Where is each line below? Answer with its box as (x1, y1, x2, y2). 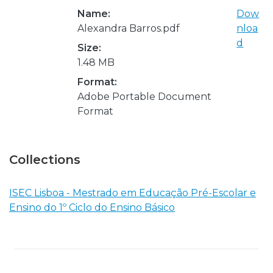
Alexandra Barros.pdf (77, 22, 180, 34)
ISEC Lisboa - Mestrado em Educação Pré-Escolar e (9, 186, 256, 199)
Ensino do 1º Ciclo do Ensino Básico (9, 201, 175, 213)
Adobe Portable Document (77, 90, 211, 102)
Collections (9, 152, 80, 167)
